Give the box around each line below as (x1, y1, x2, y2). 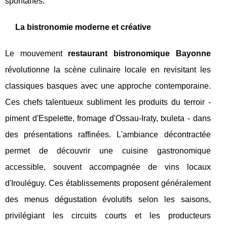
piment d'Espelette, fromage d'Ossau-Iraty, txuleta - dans (5, 114, 211, 123)
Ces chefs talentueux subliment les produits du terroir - (5, 98, 211, 107)
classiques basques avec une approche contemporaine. (5, 82, 211, 91)
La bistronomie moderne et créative (15, 23, 151, 32)
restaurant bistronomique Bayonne (68, 49, 211, 58)
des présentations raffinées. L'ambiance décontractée (5, 130, 211, 139)
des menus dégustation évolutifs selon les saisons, (5, 195, 211, 204)
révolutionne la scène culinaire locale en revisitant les (5, 65, 211, 74)
